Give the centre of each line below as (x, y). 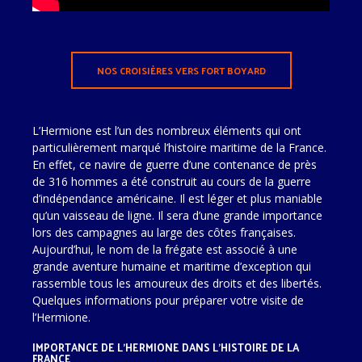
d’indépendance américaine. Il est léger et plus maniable (177, 198)
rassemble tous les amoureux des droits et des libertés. (177, 283)
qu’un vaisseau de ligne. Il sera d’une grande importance (177, 215)
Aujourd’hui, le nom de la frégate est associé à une (165, 249)
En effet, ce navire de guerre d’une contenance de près (175, 164)
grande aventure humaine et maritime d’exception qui (172, 266)
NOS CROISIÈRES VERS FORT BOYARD (181, 70)
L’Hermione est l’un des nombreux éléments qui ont (167, 130)
